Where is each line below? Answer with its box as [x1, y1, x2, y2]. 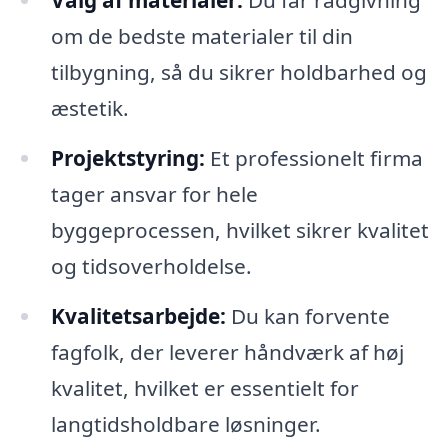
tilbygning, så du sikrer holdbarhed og [50, 58, 427, 87]
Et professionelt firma [204, 144, 423, 173]
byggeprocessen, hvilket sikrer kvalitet [50, 216, 429, 245]
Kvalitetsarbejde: [50, 301, 226, 330]
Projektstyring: [50, 144, 205, 173]
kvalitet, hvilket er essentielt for [50, 373, 359, 402]
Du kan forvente [225, 301, 390, 330]
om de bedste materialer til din [50, 22, 353, 51]
